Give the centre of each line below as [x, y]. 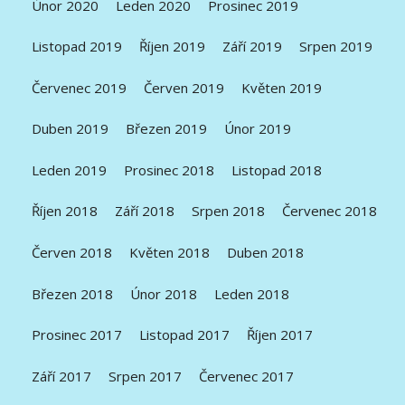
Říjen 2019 [173, 47]
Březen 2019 [167, 129]
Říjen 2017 [280, 335]
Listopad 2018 [277, 170]
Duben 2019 [71, 129]
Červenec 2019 [80, 87]
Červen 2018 [72, 252]
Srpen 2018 [229, 211]
